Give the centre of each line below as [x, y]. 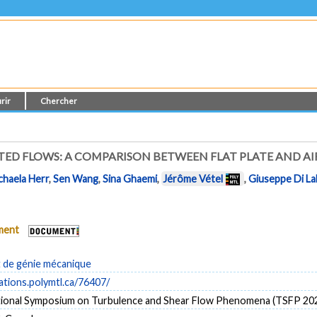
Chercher [59, 101]
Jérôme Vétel [193, 179]
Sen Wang [76, 179]
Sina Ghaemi [130, 179]
